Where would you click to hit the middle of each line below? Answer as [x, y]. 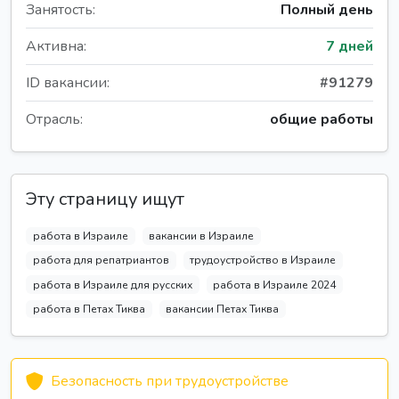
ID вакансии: [68, 83]
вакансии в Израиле [202, 236]
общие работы [322, 120]
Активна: [56, 47]
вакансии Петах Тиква [223, 309]
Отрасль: [54, 120]
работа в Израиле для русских [112, 285]
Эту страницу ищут [105, 199]
